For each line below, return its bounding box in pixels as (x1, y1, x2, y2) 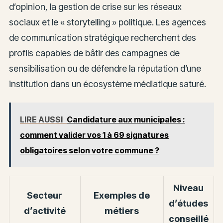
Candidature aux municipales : (66, 114, 185, 124)
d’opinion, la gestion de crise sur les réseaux (8, 1, 182, 12)
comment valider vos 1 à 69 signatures (19, 129, 169, 140)
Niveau (173, 182, 204, 193)
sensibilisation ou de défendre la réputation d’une (8, 63, 201, 74)
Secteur (27, 190, 63, 201)
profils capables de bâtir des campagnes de (8, 48, 180, 59)
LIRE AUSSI (19, 114, 63, 124)
